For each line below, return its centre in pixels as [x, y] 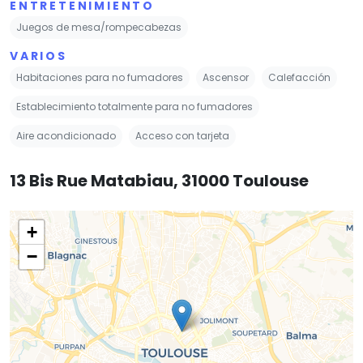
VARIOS [38, 56]
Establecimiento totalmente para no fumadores [135, 106]
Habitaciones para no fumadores [100, 77]
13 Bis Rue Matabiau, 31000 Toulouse [159, 180]
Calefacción [299, 77]
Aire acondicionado [66, 135]
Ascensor [226, 77]
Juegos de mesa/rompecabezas [99, 27]
